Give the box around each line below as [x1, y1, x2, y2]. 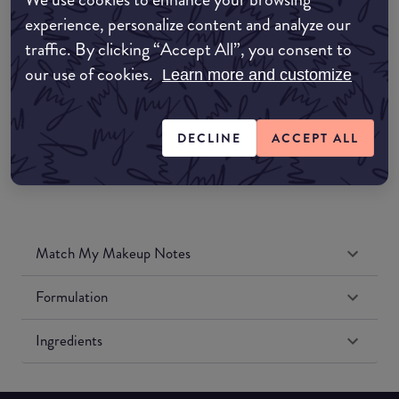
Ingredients [36, 330, 102, 352]
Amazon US [63, 92, 131, 113]
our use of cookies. [25, 61, 157, 87]
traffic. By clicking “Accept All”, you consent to [25, 37, 352, 62]
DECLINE [177, 129, 241, 147]
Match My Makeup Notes [36, 242, 191, 265]
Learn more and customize [162, 66, 352, 84]
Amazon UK [63, 41, 132, 62]
